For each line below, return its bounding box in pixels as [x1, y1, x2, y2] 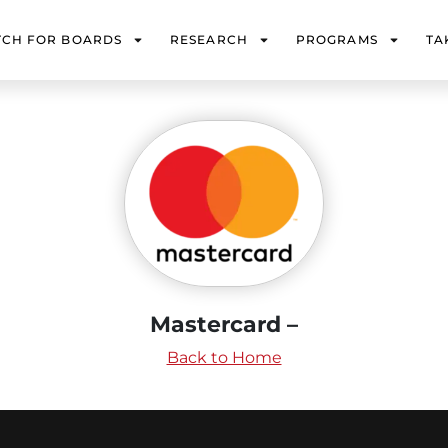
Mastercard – [150, 310, 298, 338]
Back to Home [166, 347, 282, 367]
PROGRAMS [295, 32, 378, 47]
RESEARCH [170, 32, 248, 47]
